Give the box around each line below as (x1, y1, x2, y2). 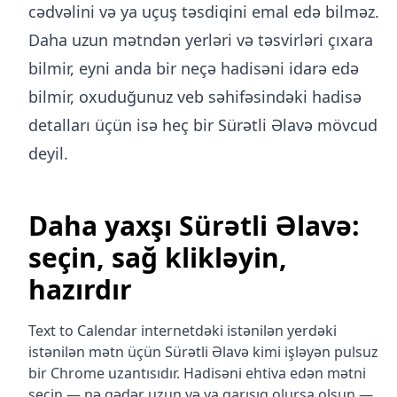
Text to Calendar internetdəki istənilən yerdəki (28, 321, 337, 340)
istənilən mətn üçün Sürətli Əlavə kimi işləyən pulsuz (28, 342, 378, 362)
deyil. (28, 143, 68, 164)
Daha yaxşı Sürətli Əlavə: (28, 207, 360, 244)
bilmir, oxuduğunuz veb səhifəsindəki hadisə (28, 86, 362, 107)
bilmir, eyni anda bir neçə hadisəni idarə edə (28, 58, 359, 79)
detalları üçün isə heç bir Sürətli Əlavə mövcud (28, 114, 378, 136)
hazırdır (28, 271, 132, 307)
